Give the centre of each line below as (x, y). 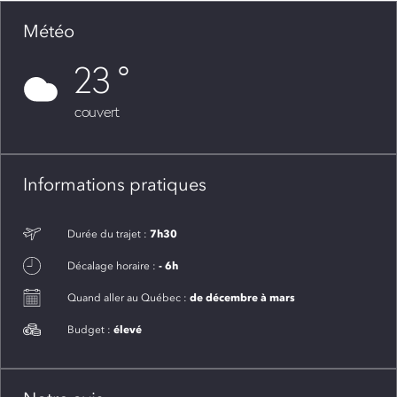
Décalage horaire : (113, 266)
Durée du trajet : (109, 234)
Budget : (90, 330)
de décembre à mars (242, 298)
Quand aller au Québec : (128, 298)
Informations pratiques (115, 185)
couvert (97, 114)
